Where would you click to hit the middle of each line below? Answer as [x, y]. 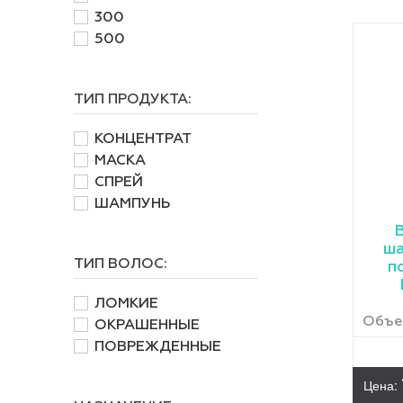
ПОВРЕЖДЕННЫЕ [158, 347]
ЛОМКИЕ [126, 304]
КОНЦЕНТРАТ [143, 139]
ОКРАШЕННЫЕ [147, 325]
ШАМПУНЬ [132, 204]
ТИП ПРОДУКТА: [133, 99]
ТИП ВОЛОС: [121, 264]
